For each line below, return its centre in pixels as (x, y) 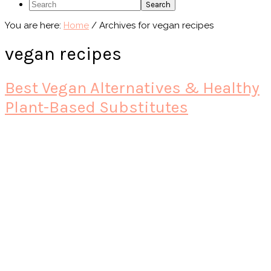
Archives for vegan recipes (155, 25)
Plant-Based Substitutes (96, 107)
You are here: (34, 25)
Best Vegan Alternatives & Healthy (132, 88)
